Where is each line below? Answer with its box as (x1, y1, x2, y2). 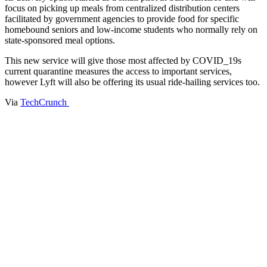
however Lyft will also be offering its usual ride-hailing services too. (5, 76, 260, 87)
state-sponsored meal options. (5, 35, 115, 45)
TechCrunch (20, 97, 69, 107)
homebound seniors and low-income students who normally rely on (5, 24, 257, 35)
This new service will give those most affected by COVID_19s (5, 55, 241, 66)
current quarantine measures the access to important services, (5, 66, 232, 76)
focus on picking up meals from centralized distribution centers (5, 2, 240, 13)
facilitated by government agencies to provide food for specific (5, 13, 239, 24)
